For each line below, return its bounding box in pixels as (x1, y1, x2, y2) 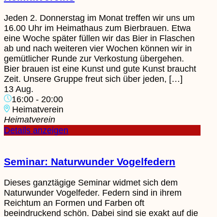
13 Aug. (4, 84, 33, 94)
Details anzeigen (4, 125, 68, 135)
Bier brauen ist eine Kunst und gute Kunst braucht (4, 63, 196, 74)
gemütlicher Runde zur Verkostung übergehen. (4, 53, 184, 63)
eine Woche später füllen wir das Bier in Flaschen (4, 33, 195, 43)
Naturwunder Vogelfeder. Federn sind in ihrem (4, 187, 182, 198)
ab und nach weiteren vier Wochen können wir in (4, 43, 192, 53)
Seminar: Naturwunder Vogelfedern (4, 155, 175, 167)
